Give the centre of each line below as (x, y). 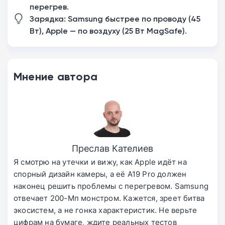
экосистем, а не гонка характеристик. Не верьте (105, 210)
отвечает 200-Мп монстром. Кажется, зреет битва (109, 198)
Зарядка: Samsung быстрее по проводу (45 (115, 19)
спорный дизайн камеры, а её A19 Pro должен (100, 174)
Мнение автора (56, 77)
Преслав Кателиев (113, 148)
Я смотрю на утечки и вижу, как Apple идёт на (100, 162)
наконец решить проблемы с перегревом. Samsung (111, 186)
